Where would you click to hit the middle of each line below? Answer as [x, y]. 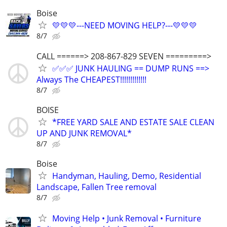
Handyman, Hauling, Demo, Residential [127, 176]
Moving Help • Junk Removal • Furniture [127, 219]
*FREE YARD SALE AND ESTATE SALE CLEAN [133, 122]
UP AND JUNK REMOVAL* [84, 133]
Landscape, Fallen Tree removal [97, 187]
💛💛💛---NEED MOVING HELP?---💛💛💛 [125, 26]
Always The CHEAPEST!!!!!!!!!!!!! [91, 79]
